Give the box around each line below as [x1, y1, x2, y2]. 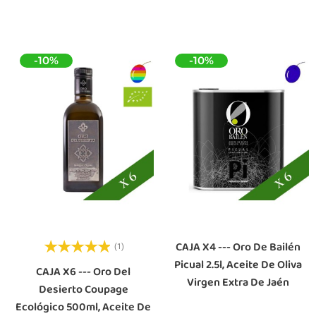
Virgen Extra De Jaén [187, 274, 290, 292]
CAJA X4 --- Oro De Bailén [176, 238, 301, 257]
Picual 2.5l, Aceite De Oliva [174, 256, 303, 274]
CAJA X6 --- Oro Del [36, 263, 131, 281]
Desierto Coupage [38, 281, 128, 299]
